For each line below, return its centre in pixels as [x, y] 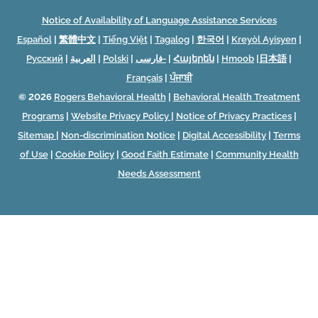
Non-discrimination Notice [118, 135]
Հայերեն [194, 58]
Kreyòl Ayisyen [264, 39]
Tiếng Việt [125, 39]
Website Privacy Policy [121, 116]
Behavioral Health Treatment [236, 97]
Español [34, 39]
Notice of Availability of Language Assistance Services [159, 20]
